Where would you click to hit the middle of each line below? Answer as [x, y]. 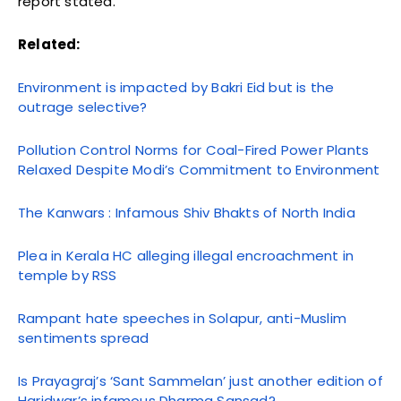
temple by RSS [68, 275]
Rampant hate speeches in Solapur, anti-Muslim [183, 318]
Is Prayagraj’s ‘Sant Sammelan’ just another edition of [200, 380]
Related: [49, 44]
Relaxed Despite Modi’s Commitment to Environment [199, 169]
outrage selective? [83, 107]
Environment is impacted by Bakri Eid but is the [176, 87]
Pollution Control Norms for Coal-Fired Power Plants [194, 149]
